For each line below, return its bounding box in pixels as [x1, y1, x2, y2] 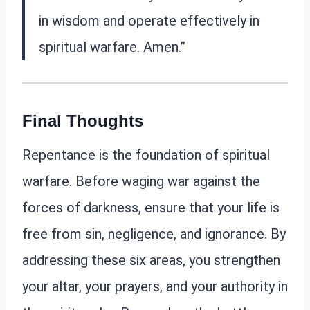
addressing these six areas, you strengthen [22, 252, 280, 269]
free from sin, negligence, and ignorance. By [22, 226, 286, 243]
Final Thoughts [22, 111, 143, 131]
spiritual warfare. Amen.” [39, 39, 185, 56]
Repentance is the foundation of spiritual [22, 147, 270, 164]
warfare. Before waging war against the [22, 173, 260, 190]
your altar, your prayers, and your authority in [22, 278, 288, 295]
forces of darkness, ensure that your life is [22, 199, 280, 217]
